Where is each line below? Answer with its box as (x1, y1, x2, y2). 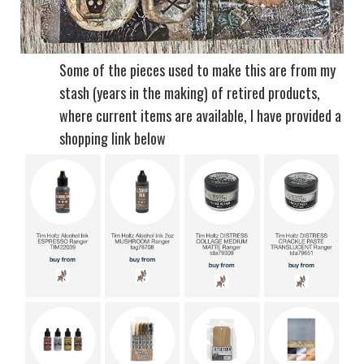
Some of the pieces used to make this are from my (59, 58, 336, 80)
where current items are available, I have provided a (59, 104, 341, 126)
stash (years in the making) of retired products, (59, 81, 320, 103)
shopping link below (59, 127, 166, 149)
